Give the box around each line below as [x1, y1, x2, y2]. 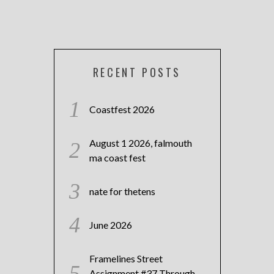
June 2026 [89, 219, 132, 231]
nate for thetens [89, 185, 155, 198]
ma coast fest [89, 152, 146, 164]
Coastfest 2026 [89, 103, 155, 116]
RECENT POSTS [92, 64, 182, 81]
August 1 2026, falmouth [89, 137, 192, 149]
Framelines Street [89, 253, 163, 265]
